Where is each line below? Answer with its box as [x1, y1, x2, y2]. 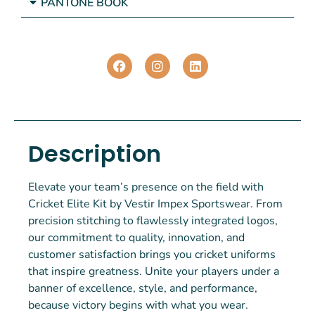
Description [28, 138, 161, 170]
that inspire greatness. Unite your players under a [28, 264, 279, 280]
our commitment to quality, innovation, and [28, 230, 245, 246]
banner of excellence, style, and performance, [28, 281, 257, 297]
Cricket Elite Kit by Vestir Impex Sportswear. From [28, 196, 283, 212]
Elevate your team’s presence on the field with [28, 179, 264, 195]
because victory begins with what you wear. [28, 297, 248, 314]
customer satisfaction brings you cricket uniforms [28, 247, 276, 263]
